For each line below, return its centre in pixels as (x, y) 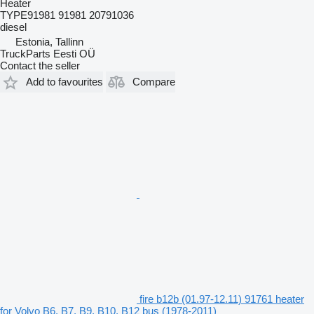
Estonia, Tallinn (49, 41)
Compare (154, 82)
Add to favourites (64, 82)
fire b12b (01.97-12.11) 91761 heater (222, 299)
